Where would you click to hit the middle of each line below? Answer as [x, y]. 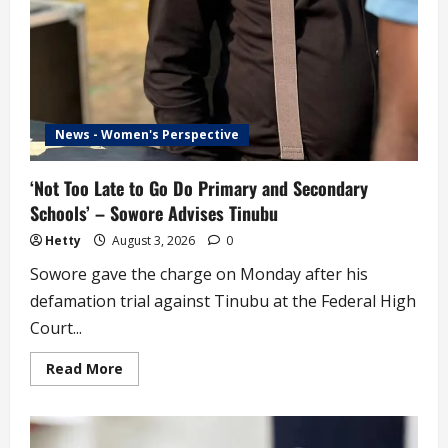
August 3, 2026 [153, 241]
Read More [84, 369]
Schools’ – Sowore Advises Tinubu [154, 213]
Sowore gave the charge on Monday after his [199, 274]
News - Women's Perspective [147, 135]
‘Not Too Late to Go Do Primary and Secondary [199, 188]
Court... [56, 328]
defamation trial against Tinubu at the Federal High [223, 301]
